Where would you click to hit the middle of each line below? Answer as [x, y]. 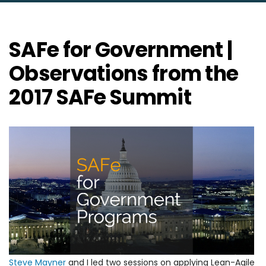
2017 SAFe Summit [100, 97]
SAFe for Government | [121, 50]
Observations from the [124, 73]
